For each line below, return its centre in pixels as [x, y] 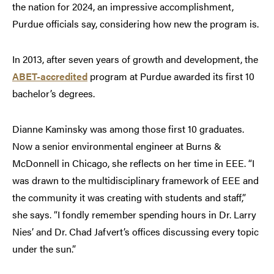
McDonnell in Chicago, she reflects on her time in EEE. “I [133, 163]
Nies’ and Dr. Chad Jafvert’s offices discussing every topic [135, 232]
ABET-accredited [50, 76]
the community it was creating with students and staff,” [129, 198]
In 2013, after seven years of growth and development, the [135, 59]
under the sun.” [44, 249]
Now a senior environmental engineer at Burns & [117, 146]
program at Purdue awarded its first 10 [171, 76]
